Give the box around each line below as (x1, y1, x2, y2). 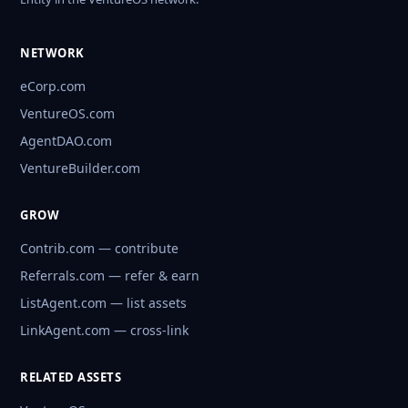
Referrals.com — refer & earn (20, 267, 199, 285)
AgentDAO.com (20, 132, 112, 150)
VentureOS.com (20, 105, 115, 123)
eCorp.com (20, 77, 86, 96)
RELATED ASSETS (20, 369, 121, 386)
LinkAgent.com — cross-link (20, 321, 189, 340)
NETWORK (20, 45, 85, 62)
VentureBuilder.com (20, 159, 140, 178)
